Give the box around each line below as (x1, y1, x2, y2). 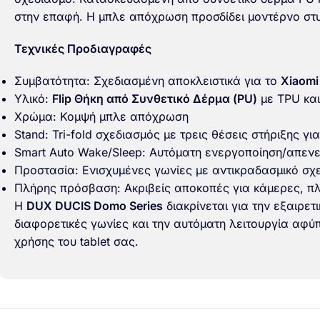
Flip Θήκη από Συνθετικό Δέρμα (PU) (52, 91, 257, 106)
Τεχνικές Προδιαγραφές (14, 41, 151, 56)
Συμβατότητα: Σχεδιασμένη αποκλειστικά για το (14, 74, 281, 88)
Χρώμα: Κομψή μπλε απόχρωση (14, 109, 189, 124)
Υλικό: (14, 91, 52, 106)
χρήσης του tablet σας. (14, 234, 139, 249)
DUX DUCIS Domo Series (26, 199, 163, 213)
